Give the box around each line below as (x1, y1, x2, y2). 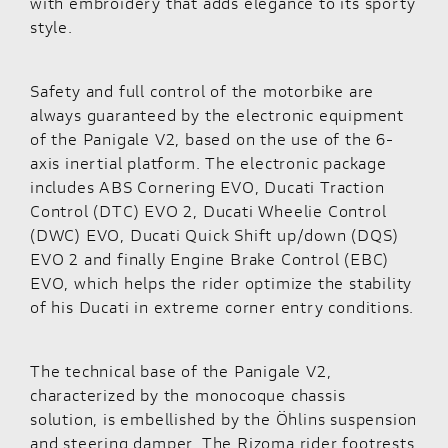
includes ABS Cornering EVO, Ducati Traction (30, 175, 385, 197)
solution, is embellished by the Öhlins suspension (30, 407, 418, 429)
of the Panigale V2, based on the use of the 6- (30, 127, 394, 149)
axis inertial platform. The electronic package (30, 151, 387, 173)
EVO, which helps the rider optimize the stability (30, 271, 413, 293)
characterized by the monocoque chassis (30, 383, 346, 405)
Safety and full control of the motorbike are (30, 79, 375, 101)
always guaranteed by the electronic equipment (30, 103, 404, 125)
